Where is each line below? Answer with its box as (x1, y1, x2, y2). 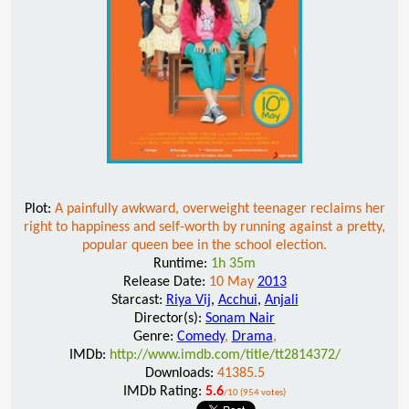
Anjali (264, 292, 299, 308)
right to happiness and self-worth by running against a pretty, (24, 219, 385, 235)
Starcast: (110, 292, 166, 308)
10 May (208, 274, 257, 289)
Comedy (176, 329, 225, 344)
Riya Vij (165, 292, 211, 308)
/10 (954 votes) (224, 387, 286, 398)
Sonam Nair (205, 310, 275, 326)
